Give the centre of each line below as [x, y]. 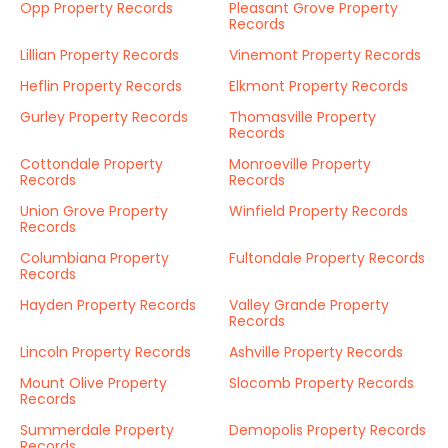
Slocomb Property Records [321, 383]
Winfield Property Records [318, 211]
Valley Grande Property [309, 305]
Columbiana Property [94, 258]
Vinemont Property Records [325, 55]
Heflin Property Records [101, 86]
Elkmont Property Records [318, 86]
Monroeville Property [300, 164]
